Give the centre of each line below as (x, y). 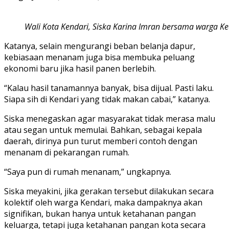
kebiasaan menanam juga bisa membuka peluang (99, 58)
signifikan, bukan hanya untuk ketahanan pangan (100, 214)
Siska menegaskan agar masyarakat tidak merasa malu (110, 119)
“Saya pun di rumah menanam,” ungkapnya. (88, 172)
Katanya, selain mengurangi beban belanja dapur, (100, 46)
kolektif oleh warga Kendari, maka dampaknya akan (103, 203)
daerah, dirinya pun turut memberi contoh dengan (101, 141)
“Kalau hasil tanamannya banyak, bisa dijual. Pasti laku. (109, 88)
